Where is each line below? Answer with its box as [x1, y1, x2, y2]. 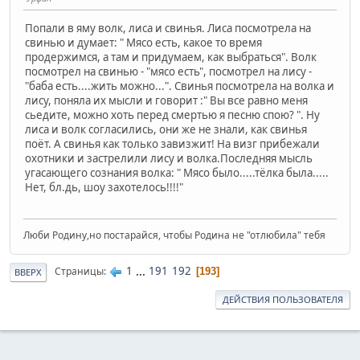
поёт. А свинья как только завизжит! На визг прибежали [25, 137, 320, 152]
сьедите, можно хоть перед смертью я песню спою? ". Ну [25, 108, 320, 123]
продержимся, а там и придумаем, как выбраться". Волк [25, 50, 317, 65]
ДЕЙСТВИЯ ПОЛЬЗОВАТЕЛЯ [223, 292, 343, 305]
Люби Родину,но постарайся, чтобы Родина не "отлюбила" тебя [23, 227, 325, 242]
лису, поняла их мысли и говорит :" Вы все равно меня [25, 93, 308, 108]
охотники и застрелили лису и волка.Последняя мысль [25, 151, 313, 166]
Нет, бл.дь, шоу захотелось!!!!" [25, 180, 183, 195]
